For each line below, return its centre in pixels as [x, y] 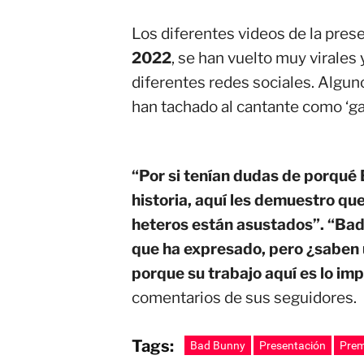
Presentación [292, 345]
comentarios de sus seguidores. [244, 298]
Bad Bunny [218, 345]
